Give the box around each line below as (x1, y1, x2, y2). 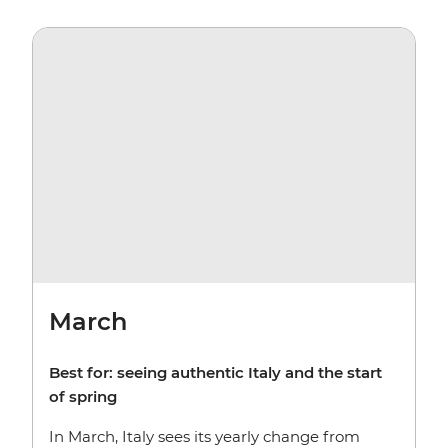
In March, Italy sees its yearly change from (49, 426, 360, 446)
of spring (49, 386, 117, 406)
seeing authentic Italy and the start (117, 362, 382, 382)
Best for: (49, 362, 117, 382)
